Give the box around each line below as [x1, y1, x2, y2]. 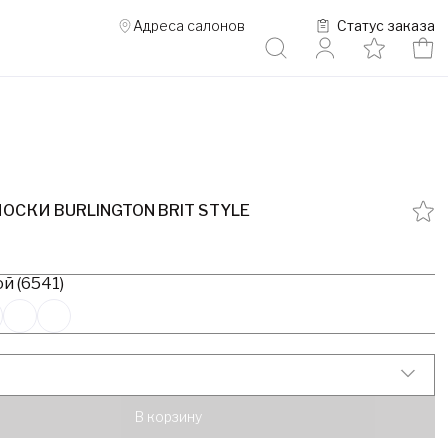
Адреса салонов [132, 17, 245, 34]
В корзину [134, 408, 202, 426]
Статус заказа [336, 17, 435, 34]
